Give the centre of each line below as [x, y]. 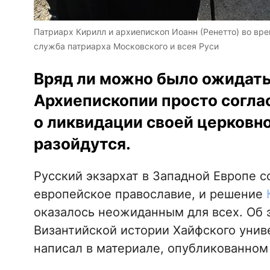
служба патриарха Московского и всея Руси [126, 46]
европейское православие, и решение [150, 194]
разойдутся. [82, 144]
